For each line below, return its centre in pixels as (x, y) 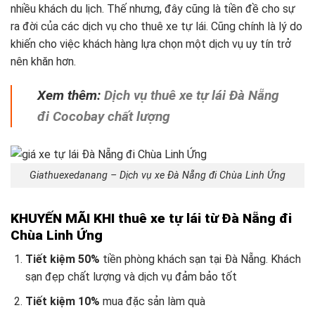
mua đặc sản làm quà (154, 301)
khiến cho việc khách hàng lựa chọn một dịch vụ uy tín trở (151, 44)
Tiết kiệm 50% (62, 259)
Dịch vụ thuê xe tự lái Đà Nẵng (192, 96)
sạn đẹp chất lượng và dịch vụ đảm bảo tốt (131, 277)
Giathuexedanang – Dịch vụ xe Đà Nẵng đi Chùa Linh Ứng (157, 176)
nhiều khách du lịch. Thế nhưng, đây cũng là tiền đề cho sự (153, 9)
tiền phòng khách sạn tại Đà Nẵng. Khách (200, 259)
